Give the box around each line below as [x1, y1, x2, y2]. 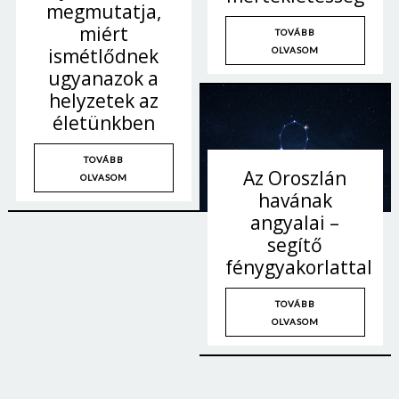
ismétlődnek [48, 43, 159, 69]
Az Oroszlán [243, 166, 347, 191]
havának [257, 188, 332, 214]
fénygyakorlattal [224, 255, 372, 281]
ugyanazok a [48, 65, 159, 91]
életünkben [52, 110, 155, 135]
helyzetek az [48, 87, 159, 113]
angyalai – [250, 210, 340, 236]
